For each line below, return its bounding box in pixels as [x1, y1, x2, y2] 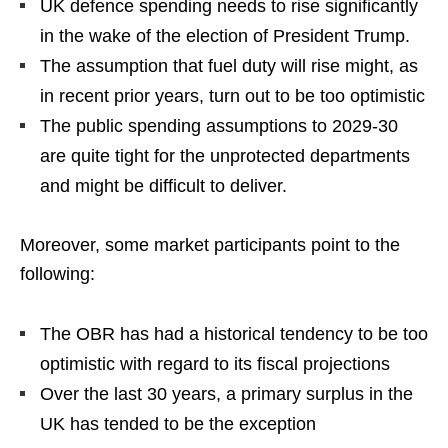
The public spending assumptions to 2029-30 [40, 115, 398, 136]
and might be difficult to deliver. [40, 175, 287, 196]
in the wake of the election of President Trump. [40, 25, 410, 46]
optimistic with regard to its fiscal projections [40, 353, 390, 374]
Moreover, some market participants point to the [20, 234, 400, 255]
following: [20, 263, 95, 284]
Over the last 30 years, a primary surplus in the [40, 383, 413, 404]
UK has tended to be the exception [40, 413, 316, 434]
